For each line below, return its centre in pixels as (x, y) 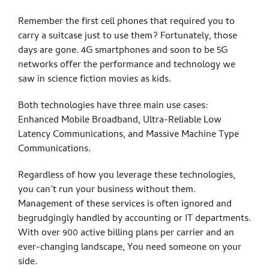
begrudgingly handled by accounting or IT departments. (134, 219)
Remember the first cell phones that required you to (126, 22)
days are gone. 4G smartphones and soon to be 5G (123, 51)
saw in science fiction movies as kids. (95, 80)
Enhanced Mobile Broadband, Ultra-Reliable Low (120, 120)
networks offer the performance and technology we (127, 65)
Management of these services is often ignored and (125, 204)
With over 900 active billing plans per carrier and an (126, 233)
